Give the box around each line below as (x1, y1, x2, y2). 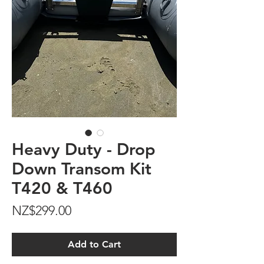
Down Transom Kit (12, 158, 151, 179)
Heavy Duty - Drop (12, 138, 156, 159)
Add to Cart (68, 238, 121, 250)
